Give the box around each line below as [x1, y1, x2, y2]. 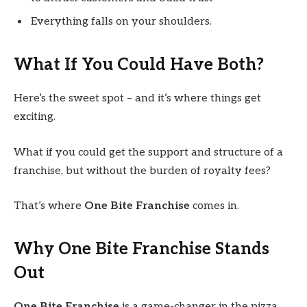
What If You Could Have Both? [14, 55, 264, 75]
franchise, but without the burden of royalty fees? [14, 164, 271, 177]
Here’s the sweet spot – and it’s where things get [14, 92, 261, 105]
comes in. [190, 199, 239, 213]
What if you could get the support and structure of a [14, 145, 283, 159]
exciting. [14, 110, 56, 123]
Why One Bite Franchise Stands [14, 239, 269, 260]
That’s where [14, 199, 84, 213]
